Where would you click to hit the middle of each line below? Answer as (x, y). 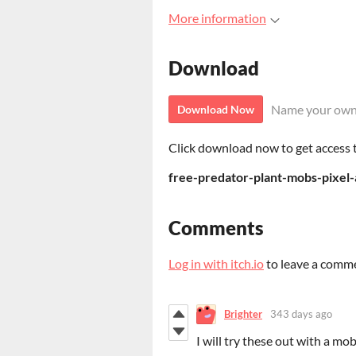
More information (217, 18)
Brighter (243, 314)
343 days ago (301, 314)
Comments (216, 227)
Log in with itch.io (216, 263)
